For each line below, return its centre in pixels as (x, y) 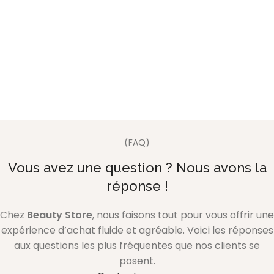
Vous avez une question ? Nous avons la (137, 167)
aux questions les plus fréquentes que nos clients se (137, 245)
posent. (137, 261)
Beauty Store (60, 215)
